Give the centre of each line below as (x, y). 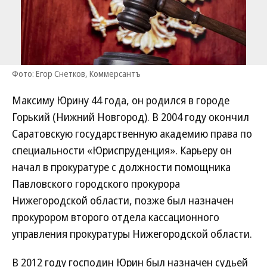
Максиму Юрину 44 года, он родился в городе (121, 100)
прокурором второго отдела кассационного (116, 217)
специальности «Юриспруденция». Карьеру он (122, 150)
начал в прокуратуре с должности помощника (121, 167)
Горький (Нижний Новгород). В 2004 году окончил (131, 117)
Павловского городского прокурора (96, 184)
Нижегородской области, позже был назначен (123, 200)
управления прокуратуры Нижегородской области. (132, 234)
